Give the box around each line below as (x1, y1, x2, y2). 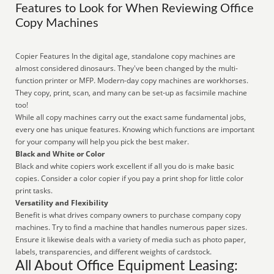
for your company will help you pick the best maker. (15, 136, 190, 147)
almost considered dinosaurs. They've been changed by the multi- (15, 63, 239, 73)
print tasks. (15, 185, 53, 196)
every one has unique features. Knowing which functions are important (15, 124, 255, 135)
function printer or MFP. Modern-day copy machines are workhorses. (15, 75, 249, 86)
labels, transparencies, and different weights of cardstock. (15, 246, 212, 257)
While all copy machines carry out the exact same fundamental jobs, (15, 112, 246, 122)
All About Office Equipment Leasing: (15, 259, 239, 273)
